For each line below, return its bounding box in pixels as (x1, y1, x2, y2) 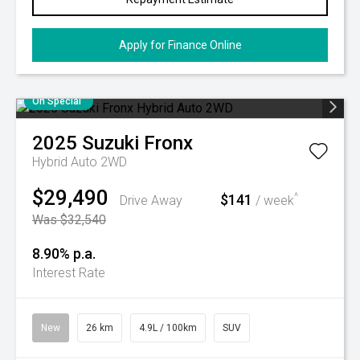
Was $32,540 (32, 212, 106, 227)
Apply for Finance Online (118, 39, 242, 51)
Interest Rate (32, 265, 105, 280)
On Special (32, 96, 81, 107)
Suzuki (82, 132, 139, 154)
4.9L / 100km (139, 322, 197, 333)
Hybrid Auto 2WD (32, 154, 127, 170)
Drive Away (120, 193, 182, 208)
